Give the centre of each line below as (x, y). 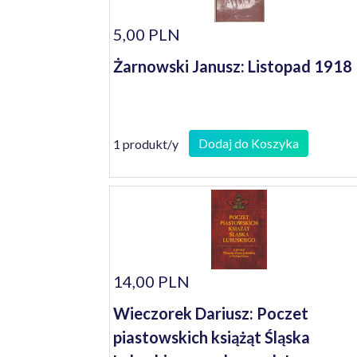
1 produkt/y (146, 143)
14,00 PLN (151, 281)
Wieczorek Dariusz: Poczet (211, 313)
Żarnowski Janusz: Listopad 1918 (233, 66)
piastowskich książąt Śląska (212, 337)
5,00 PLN (147, 34)
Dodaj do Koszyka (249, 143)
